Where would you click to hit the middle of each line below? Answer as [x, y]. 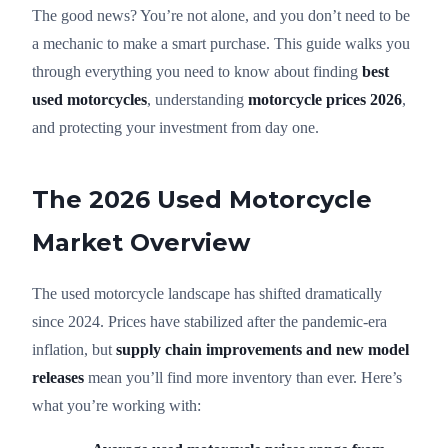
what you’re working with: [116, 405]
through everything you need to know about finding [197, 71]
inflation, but [74, 349]
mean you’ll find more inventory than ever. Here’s [243, 377]
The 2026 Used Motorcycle [202, 199]
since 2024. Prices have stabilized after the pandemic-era [209, 321]
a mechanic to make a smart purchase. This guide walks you [221, 43]
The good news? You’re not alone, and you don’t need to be [221, 15]
